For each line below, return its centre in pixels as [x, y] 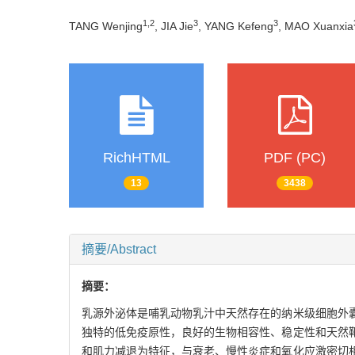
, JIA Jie [174, 26]
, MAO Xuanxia [316, 26]
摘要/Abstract [119, 250]
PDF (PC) [295, 157]
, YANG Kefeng [236, 26]
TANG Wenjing [106, 26]
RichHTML [136, 157]
